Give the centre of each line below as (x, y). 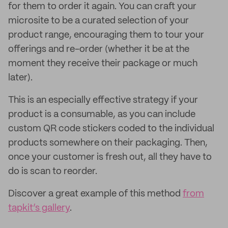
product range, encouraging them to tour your (106, 35)
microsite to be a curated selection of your (98, 21)
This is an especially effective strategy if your (103, 100)
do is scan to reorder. (53, 172)
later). (20, 78)
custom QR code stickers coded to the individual (111, 129)
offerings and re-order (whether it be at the (99, 49)
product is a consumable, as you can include (102, 115)
